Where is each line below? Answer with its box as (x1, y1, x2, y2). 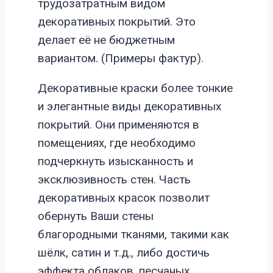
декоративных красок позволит (38, 190, 210, 205)
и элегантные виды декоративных (38, 99, 221, 113)
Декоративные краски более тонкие (38, 80, 233, 95)
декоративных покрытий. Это (38, 14, 196, 29)
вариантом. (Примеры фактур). (38, 51, 204, 65)
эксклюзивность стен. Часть (38, 172, 191, 186)
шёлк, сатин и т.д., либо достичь (38, 245, 210, 260)
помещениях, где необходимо (38, 135, 196, 150)
